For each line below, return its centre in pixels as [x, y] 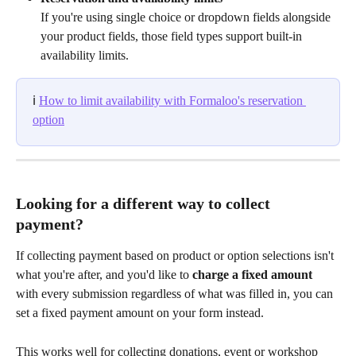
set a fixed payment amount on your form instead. [140, 313]
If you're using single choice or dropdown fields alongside [187, 17]
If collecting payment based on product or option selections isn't [176, 256]
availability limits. [85, 55]
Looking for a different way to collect [145, 204]
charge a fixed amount [252, 275]
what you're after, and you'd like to [104, 275]
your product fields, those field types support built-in [173, 36]
